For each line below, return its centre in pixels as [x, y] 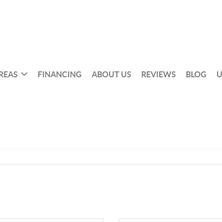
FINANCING [59, 74]
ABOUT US [111, 74]
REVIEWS [158, 74]
